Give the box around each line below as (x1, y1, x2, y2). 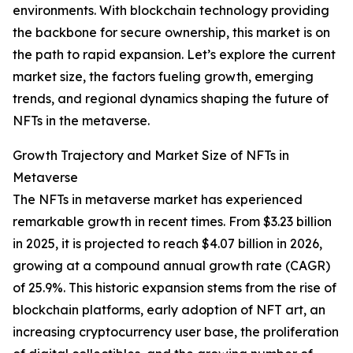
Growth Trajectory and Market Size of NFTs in (13, 147, 289, 164)
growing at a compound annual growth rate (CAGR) (13, 258, 330, 274)
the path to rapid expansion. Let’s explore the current (13, 46, 336, 63)
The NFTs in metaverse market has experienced (13, 191, 303, 208)
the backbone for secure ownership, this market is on (13, 24, 330, 41)
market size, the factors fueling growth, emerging (13, 69, 314, 85)
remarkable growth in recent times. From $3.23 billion (13, 214, 332, 230)
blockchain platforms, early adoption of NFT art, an (13, 302, 325, 318)
